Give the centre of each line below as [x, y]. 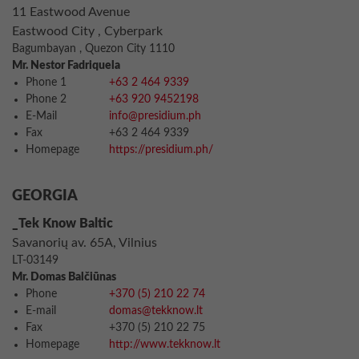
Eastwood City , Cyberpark [87, 31]
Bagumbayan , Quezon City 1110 [93, 49]
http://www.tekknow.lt [165, 345]
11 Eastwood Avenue [71, 12]
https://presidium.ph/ [161, 150]
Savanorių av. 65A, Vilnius [85, 243]
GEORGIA [45, 196]
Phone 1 [46, 83]
